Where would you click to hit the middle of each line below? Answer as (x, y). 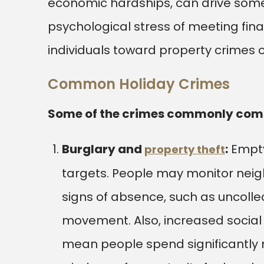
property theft (184, 149)
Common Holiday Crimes (138, 84)
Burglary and (103, 149)
